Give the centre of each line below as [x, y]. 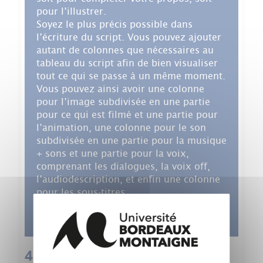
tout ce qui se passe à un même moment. [131, 76]
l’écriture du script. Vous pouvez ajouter [129, 37]
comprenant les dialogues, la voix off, [123, 166]
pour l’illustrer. [71, 11]
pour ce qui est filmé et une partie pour [127, 114]
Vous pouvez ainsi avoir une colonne [120, 89]
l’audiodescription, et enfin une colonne [128, 179]
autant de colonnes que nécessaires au [125, 50]
